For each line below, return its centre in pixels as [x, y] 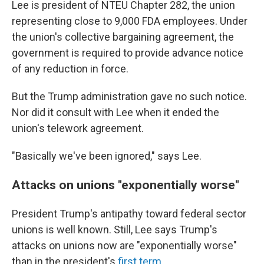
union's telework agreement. [78, 128]
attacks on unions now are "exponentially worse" [124, 245]
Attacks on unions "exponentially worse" [126, 185]
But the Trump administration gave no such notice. [129, 96]
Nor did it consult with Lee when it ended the [115, 112]
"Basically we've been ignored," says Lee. [107, 156]
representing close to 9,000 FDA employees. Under [130, 21]
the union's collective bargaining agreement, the [123, 37]
